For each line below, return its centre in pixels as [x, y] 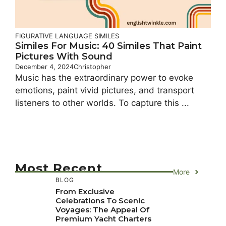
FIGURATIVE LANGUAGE [54, 36]
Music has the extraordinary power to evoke [104, 78]
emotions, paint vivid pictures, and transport [105, 91]
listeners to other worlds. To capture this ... [102, 103]
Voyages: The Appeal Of [102, 210]
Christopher [92, 67]
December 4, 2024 [44, 67]
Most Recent [59, 168]
